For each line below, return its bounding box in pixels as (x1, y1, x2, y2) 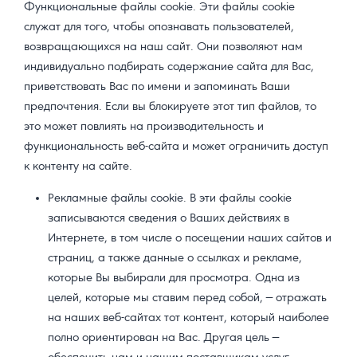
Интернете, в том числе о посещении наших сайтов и (48, 232, 331, 245)
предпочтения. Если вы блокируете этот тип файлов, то (24, 100, 316, 114)
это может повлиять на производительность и (24, 120, 264, 134)
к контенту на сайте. (24, 160, 132, 174)
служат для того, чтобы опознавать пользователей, (24, 21, 294, 34)
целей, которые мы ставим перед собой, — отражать (48, 292, 327, 305)
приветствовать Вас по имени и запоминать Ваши (24, 80, 290, 94)
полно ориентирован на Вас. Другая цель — (48, 331, 279, 345)
